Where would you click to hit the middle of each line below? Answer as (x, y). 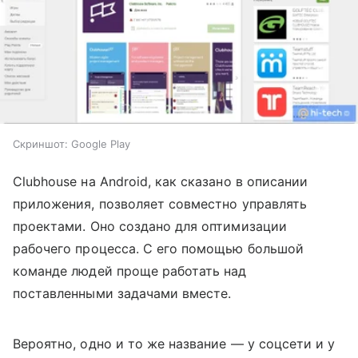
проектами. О (56, 226)
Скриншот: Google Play (72, 143)
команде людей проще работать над (130, 270)
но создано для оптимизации (193, 226)
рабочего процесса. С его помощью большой (158, 248)
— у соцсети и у (283, 343)
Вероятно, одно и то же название (122, 343)
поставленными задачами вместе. (122, 293)
